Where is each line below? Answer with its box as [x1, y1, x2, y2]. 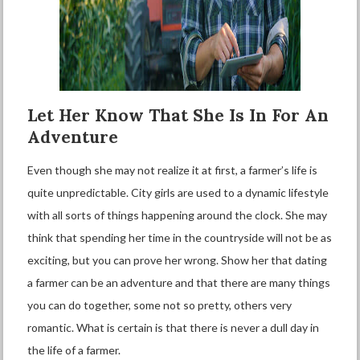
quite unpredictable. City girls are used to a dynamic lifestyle [27, 186, 329, 199]
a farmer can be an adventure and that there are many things [27, 276, 331, 289]
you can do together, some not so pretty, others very [27, 298, 292, 312]
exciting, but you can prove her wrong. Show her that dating [27, 253, 328, 267]
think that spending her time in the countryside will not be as [27, 231, 333, 244]
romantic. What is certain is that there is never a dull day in [27, 321, 320, 334]
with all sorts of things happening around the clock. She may [27, 208, 328, 222]
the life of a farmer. [27, 343, 124, 357]
